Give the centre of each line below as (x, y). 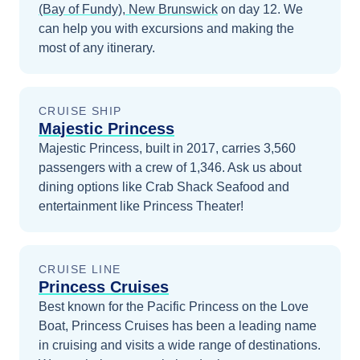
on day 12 (247, 9)
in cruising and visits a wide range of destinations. (180, 345)
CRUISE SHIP (80, 111)
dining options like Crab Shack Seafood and (164, 187)
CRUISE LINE (80, 269)
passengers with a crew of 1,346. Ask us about (170, 168)
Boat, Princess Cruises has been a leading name (178, 326)
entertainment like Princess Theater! (141, 206)
